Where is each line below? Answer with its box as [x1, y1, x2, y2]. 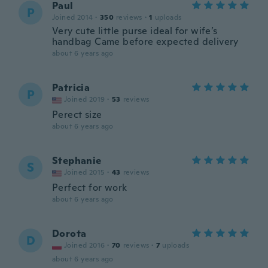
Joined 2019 [64, 95, 105, 104]
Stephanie [52, 154, 102, 167]
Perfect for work [52, 181, 127, 194]
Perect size [52, 108, 102, 121]
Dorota [52, 227, 87, 240]
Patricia [52, 81, 90, 94]
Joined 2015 [64, 167, 105, 177]
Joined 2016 [64, 240, 105, 250]
